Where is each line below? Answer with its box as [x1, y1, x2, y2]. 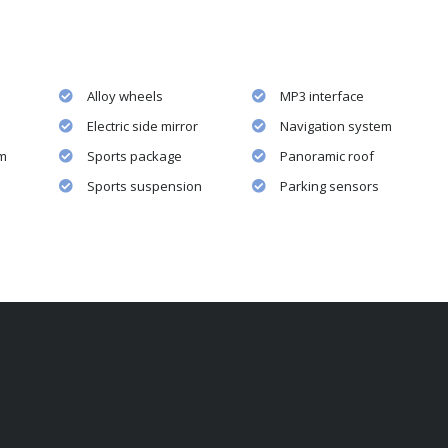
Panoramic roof [279, 146, 374, 165]
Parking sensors [279, 176, 379, 195]
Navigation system [279, 116, 392, 135]
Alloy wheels [87, 86, 164, 105]
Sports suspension [87, 176, 203, 195]
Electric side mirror [87, 116, 199, 135]
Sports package [87, 146, 183, 165]
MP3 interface [279, 86, 364, 105]
